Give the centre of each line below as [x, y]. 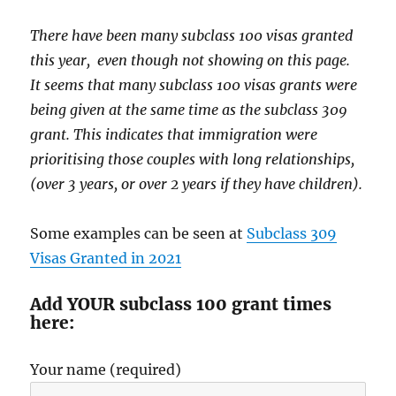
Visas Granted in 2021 [106, 258]
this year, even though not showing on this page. [192, 60]
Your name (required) [106, 369]
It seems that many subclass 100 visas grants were [194, 84]
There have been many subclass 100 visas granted [192, 35]
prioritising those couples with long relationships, [193, 159]
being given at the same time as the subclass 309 [189, 109]
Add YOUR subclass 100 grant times [181, 304]
